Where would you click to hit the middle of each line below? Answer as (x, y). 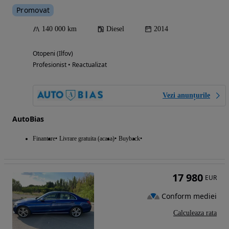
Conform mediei (189, 196)
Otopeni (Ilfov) (53, 53)
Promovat (33, 10)
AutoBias (28, 119)
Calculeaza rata (195, 213)
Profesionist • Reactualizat (70, 64)
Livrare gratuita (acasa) (87, 138)
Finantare (44, 138)
